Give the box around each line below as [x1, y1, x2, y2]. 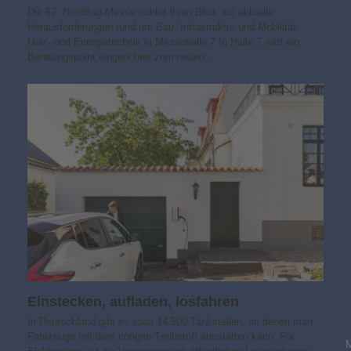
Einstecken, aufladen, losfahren [27, 293, 239, 309]
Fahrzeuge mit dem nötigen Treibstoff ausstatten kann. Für [27, 330, 295, 342]
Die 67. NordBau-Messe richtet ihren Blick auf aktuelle [27, 5, 273, 18]
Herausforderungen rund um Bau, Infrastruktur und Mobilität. [27, 20, 299, 33]
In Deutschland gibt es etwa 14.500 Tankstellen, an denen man [27, 315, 313, 327]
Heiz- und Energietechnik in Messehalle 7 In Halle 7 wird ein [27, 35, 299, 48]
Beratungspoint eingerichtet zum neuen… [27, 50, 215, 63]
